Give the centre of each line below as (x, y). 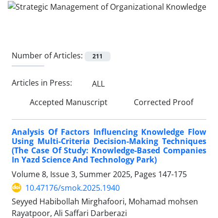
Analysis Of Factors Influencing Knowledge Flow (109, 132)
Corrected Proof (163, 102)
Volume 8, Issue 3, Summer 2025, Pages (85, 174)
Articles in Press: (43, 83)
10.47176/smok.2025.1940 (73, 188)
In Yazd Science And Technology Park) (84, 159)
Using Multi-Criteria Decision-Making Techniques (109, 141)
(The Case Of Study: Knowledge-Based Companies (109, 150)
